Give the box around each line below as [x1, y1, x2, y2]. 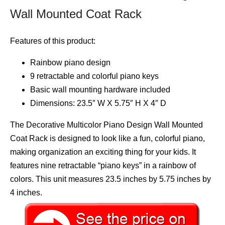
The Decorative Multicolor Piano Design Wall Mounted [10, 120, 203, 129]
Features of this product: [10, 36, 95, 45]
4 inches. [10, 188, 42, 197]
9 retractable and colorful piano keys [30, 71, 159, 80]
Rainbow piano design [30, 58, 110, 67]
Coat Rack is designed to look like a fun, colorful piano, [10, 134, 205, 143]
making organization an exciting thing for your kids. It [10, 147, 196, 156]
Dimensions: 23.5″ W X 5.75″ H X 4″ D [30, 98, 166, 107]
